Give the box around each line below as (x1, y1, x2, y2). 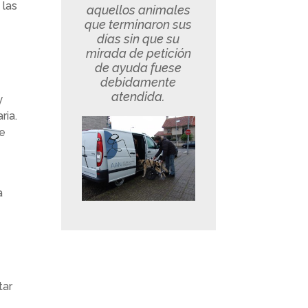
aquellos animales (86, 3, 190, 18)
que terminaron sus (85, 17, 192, 32)
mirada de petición (85, 46, 191, 61)
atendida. (111, 89, 166, 104)
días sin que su (97, 32, 180, 47)
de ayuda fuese (95, 60, 182, 76)
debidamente (100, 75, 177, 90)
